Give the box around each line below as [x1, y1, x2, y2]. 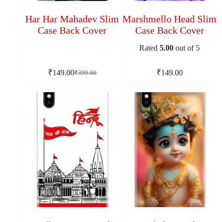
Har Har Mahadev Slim [25, 13, 119, 24]
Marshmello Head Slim [122, 13, 217, 24]
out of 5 [173, 44, 200, 52]
